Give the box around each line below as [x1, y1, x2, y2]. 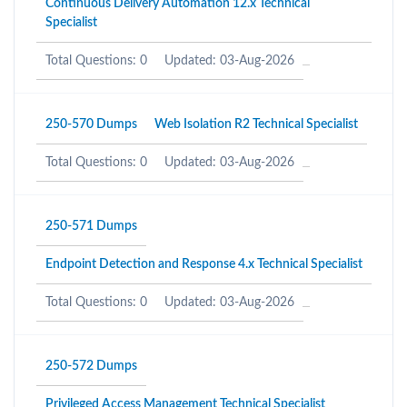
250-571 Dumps [45, 220, 137, 233]
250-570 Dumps [45, 118, 137, 131]
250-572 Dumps [45, 360, 137, 372]
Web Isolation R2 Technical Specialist [154, 118, 358, 131]
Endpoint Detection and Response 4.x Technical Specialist [45, 258, 362, 271]
